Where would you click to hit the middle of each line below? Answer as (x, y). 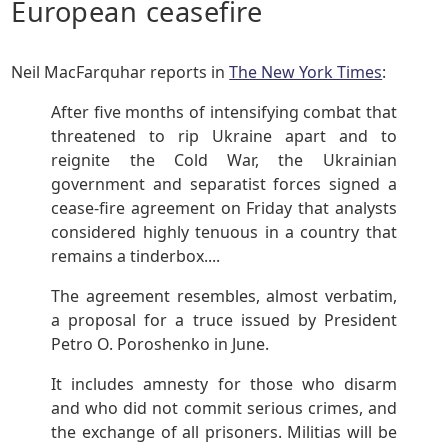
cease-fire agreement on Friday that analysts (224, 208)
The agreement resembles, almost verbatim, (224, 296)
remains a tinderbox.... (136, 256)
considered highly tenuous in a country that (224, 232)
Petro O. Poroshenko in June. (160, 344)
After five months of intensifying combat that (224, 112)
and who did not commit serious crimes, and (224, 408)
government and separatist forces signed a (224, 184)
